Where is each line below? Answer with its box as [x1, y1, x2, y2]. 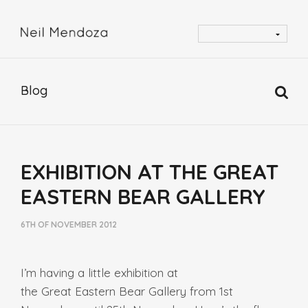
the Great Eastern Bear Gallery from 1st [21, 284, 233, 298]
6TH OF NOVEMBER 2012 [21, 219, 117, 230]
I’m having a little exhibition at [21, 265, 178, 280]
